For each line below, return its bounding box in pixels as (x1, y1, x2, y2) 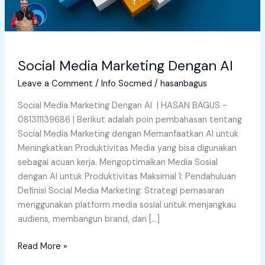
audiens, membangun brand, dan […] (17, 213, 160, 225)
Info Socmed (101, 78, 152, 90)
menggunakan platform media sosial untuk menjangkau (17, 199, 236, 211)
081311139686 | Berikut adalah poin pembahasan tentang (17, 114, 242, 125)
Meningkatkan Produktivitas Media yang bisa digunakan (17, 142, 237, 154)
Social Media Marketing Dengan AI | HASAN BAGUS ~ (17, 99, 227, 111)
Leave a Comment (17, 78, 93, 90)
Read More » (17, 240, 67, 252)
